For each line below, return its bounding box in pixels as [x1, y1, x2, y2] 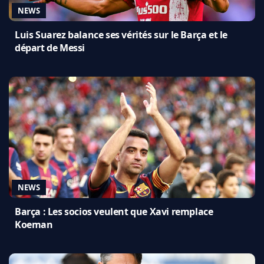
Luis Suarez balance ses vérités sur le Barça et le [15, 28, 228, 41]
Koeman [15, 217, 53, 231]
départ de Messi [15, 41, 85, 54]
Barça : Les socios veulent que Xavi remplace [15, 204, 213, 218]
